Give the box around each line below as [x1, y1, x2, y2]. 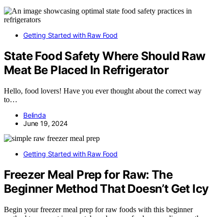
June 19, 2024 [23, 119, 68, 127]
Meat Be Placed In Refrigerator [4, 63, 169, 77]
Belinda [23, 110, 46, 119]
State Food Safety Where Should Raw [4, 49, 205, 63]
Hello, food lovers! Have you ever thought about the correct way [4, 86, 201, 95]
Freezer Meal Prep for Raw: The [4, 167, 172, 182]
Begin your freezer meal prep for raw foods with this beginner [4, 205, 193, 214]
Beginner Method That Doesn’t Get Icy [4, 181, 209, 196]
